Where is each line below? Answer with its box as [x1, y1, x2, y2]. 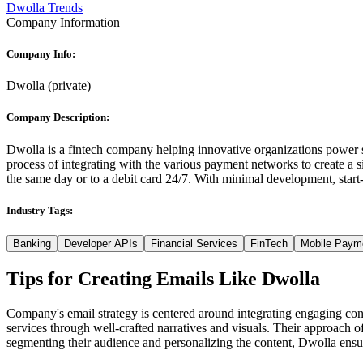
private [52, 79, 87, 93]
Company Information [6, 15, 120, 29]
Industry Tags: [6, 203, 73, 216]
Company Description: [6, 111, 109, 124]
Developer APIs [64, 237, 138, 250]
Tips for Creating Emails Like [6, 267, 262, 289]
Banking [13, 237, 51, 250]
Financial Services [151, 237, 237, 250]
